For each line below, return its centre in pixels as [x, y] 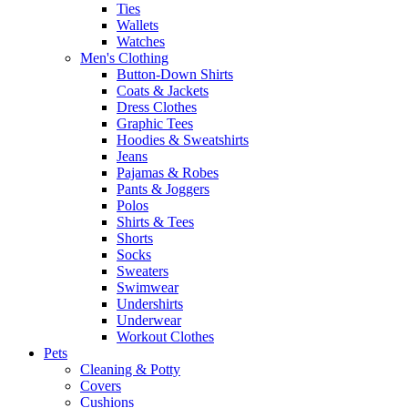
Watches [141, 41]
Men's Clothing [124, 57]
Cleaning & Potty [130, 369]
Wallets [138, 25]
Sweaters [143, 270]
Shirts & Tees [155, 221]
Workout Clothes [165, 336]
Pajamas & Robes [168, 172]
